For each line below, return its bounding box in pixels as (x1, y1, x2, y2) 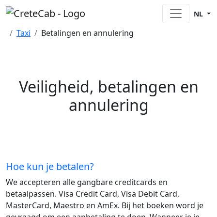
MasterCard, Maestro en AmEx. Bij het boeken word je (6, 200, 203, 211)
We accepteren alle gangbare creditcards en (6, 177, 168, 187)
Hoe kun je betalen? (6, 160, 94, 173)
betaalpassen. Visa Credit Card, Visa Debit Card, (6, 188, 179, 199)
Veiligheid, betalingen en (18, 76, 199, 97)
